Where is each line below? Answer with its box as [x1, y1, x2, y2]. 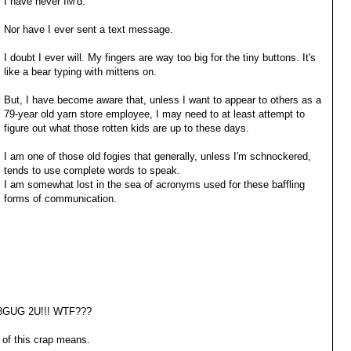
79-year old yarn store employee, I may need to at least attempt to [4, 108, 305, 121]
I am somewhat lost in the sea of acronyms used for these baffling [4, 179, 305, 191]
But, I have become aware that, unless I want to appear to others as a [4, 94, 321, 107]
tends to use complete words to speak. [4, 165, 180, 177]
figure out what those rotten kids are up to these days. [4, 122, 249, 135]
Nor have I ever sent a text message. [4, 24, 173, 36]
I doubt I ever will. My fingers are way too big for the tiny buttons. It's [4, 52, 316, 64]
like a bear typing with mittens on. [4, 66, 157, 78]
